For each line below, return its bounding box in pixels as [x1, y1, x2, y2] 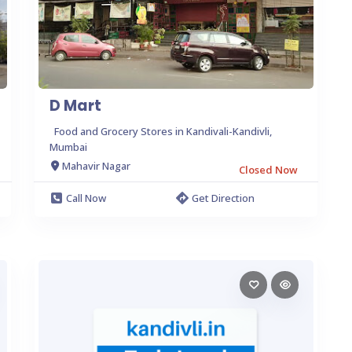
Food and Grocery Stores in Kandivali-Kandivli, [54, 123, 272, 138]
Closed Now [239, 162, 298, 177]
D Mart [49, 94, 101, 116]
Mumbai [49, 139, 87, 154]
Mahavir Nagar [62, 159, 130, 173]
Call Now [66, 190, 106, 205]
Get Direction [192, 190, 255, 205]
